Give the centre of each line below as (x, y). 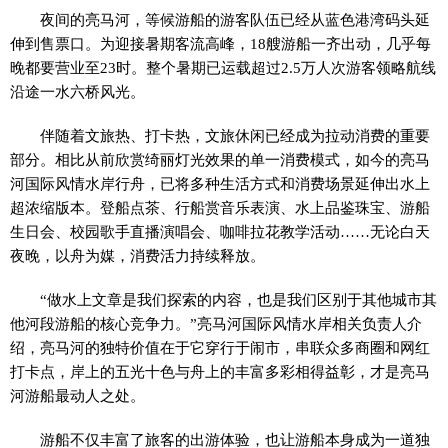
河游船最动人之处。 (77, 395)
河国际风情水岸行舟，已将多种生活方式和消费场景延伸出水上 (220, 183)
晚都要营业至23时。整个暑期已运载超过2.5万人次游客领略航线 (223, 67)
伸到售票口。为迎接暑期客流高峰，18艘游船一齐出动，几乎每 (220, 43)
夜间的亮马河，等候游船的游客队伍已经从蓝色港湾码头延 (235, 19)
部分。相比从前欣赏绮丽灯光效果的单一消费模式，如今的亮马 (220, 159)
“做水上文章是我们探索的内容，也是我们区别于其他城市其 (239, 299)
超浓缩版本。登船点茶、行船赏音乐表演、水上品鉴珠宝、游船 (220, 207)
